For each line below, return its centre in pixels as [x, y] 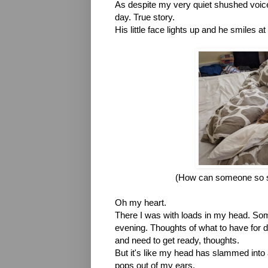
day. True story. [145, 17]
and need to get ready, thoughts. [177, 240]
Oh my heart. [141, 202]
